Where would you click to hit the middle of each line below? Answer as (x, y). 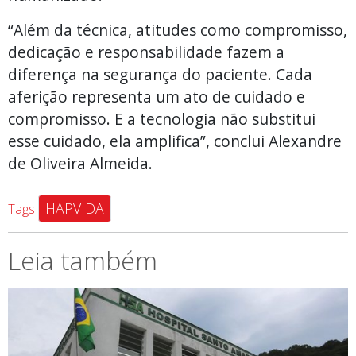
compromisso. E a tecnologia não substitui (162, 118)
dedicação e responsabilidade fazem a (146, 52)
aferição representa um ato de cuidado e (157, 96)
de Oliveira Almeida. (80, 163)
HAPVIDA (75, 208)
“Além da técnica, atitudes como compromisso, (178, 29)
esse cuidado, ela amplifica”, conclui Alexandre (175, 141)
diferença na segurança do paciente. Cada (160, 74)
